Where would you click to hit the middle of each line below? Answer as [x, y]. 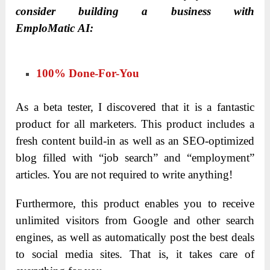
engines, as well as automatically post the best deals [135, 237]
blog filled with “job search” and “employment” [135, 158]
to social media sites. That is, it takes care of [135, 254]
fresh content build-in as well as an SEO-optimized [135, 141]
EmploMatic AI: [55, 28]
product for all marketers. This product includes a [135, 124]
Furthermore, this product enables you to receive [135, 204]
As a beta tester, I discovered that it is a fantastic [135, 107]
